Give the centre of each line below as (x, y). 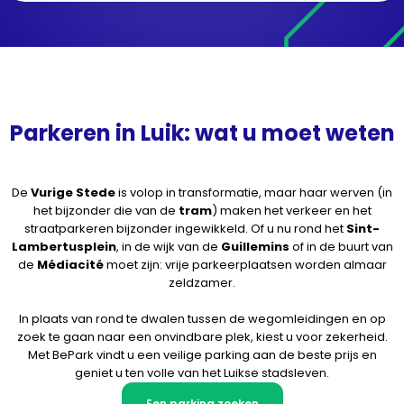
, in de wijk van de (168, 247)
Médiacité (70, 265)
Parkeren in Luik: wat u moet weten (202, 133)
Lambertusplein (64, 247)
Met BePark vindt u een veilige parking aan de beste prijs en (202, 355)
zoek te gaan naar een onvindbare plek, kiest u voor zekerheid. (202, 337)
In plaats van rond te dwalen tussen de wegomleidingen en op (202, 319)
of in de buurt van (341, 247)
